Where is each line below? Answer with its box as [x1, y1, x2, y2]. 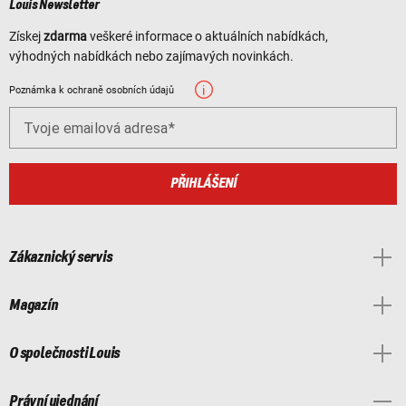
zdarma [43, 28, 87, 43]
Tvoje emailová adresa [24, 119, 169, 137]
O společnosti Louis [9, 344, 121, 362]
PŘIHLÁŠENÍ [169, 175, 237, 191]
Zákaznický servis [9, 248, 112, 266]
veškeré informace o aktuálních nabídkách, [87, 28, 328, 43]
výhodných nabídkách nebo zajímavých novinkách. [9, 48, 294, 63]
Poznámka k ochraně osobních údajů [9, 83, 174, 96]
